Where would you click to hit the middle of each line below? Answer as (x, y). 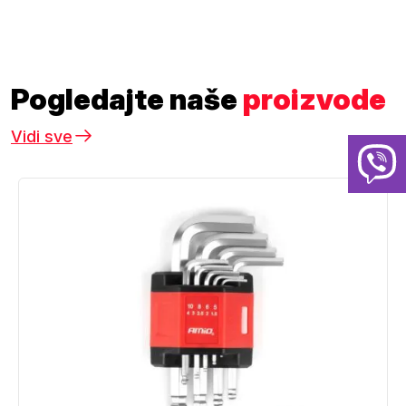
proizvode (314, 100)
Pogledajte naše (127, 100)
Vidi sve (42, 137)
